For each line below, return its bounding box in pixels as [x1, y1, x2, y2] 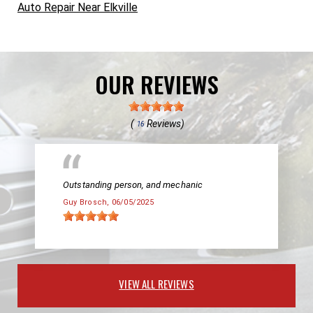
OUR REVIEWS [94, 67, 219, 101]
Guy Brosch [63, 197, 108, 207]
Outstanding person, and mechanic [63, 179, 203, 190]
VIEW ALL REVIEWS [119, 275, 194, 291]
